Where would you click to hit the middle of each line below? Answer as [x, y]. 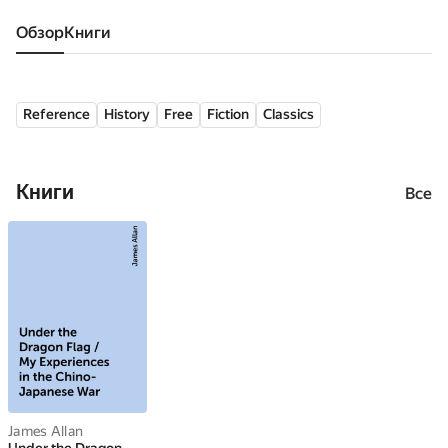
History [127, 114]
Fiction [228, 114]
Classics [288, 114]
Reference [56, 114]
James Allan [46, 431]
